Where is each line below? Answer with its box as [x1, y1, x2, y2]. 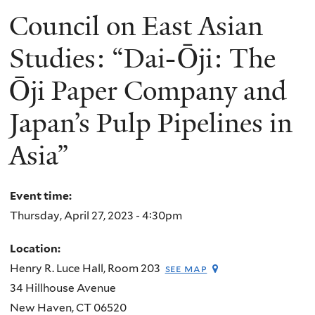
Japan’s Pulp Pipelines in [9, 105, 292, 141]
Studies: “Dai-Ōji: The [9, 41, 276, 77]
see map [165, 262, 207, 275]
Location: [10, 242, 63, 256]
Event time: [10, 188, 74, 202]
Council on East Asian [9, 8, 263, 44]
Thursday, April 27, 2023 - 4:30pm [10, 208, 182, 222]
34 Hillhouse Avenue [10, 281, 116, 295]
